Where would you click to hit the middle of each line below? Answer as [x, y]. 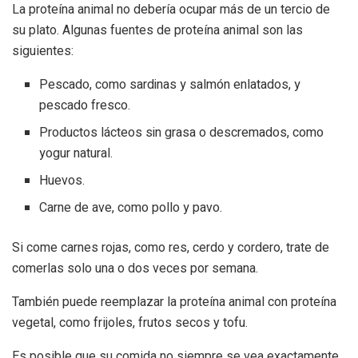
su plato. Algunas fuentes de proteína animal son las [157, 30]
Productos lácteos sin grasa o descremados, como [182, 132]
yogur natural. [76, 153]
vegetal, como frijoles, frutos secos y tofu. [130, 322]
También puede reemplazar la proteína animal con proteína [174, 301]
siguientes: [43, 50]
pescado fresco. [85, 105]
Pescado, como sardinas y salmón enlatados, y [170, 84]
